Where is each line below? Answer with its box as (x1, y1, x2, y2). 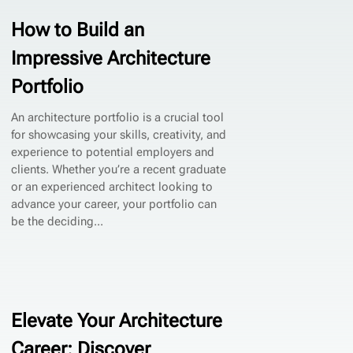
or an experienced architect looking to (10, 179, 213, 194)
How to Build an (10, 18, 144, 41)
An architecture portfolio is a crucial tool (10, 110, 224, 124)
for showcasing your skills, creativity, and (10, 127, 226, 142)
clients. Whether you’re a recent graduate (10, 162, 226, 176)
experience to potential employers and (10, 144, 214, 159)
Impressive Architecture (10, 46, 210, 69)
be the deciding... (10, 214, 103, 229)
